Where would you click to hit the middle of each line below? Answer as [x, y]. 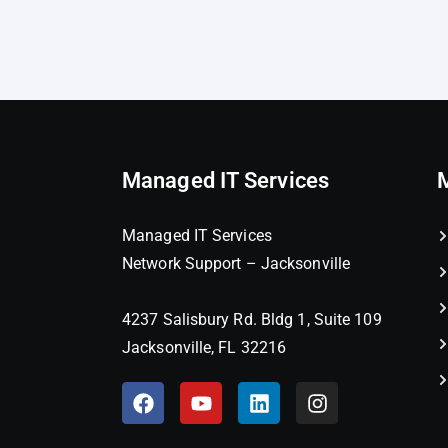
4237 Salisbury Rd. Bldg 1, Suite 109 [252, 319]
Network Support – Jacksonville [236, 263]
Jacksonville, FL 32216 [204, 347]
